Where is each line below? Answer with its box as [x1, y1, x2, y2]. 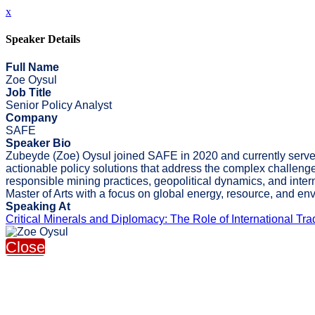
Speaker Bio [6, 136, 71, 149]
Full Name [6, 60, 59, 73]
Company [6, 111, 58, 124]
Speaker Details [6, 33, 80, 46]
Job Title [6, 86, 51, 98]
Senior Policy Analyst [6, 98, 112, 111]
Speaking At [6, 200, 70, 212]
